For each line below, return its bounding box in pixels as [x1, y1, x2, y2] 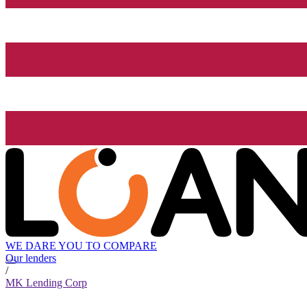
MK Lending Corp [5, 277, 87, 289]
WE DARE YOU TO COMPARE [5, 240, 157, 252]
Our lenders [5, 252, 56, 265]
